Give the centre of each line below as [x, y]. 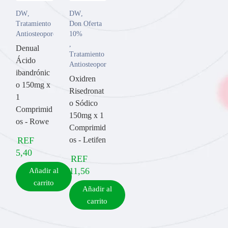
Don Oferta [85, 24]
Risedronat [86, 91]
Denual [27, 48]
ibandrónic [33, 73]
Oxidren [82, 79]
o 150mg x [33, 85]
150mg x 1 [86, 115]
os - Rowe [32, 121]
